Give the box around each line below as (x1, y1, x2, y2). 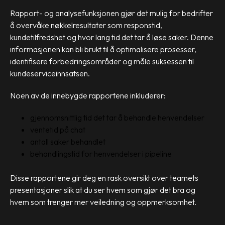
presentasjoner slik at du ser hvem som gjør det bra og (10, 185, 195, 195)
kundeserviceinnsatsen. (10, 68, 91, 79)
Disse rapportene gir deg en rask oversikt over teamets (10, 173, 198, 183)
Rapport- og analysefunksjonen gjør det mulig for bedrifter (10, 8, 213, 19)
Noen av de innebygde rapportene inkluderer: (10, 90, 167, 101)
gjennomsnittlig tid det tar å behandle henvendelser (30, 113, 204, 123)
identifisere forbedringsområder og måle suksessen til (10, 56, 194, 67)
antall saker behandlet (30, 137, 105, 147)
